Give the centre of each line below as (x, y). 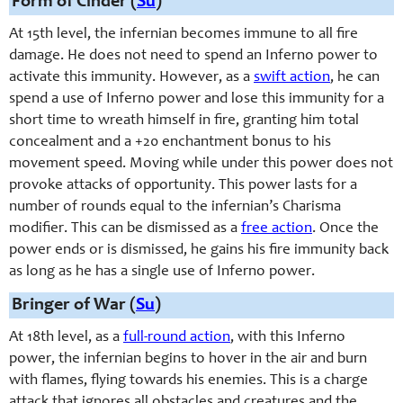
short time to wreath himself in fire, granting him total (184, 121)
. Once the (345, 229)
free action (277, 229)
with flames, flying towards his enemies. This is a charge (188, 381)
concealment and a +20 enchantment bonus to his (170, 143)
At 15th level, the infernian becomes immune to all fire (184, 35)
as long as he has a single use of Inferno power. (162, 272)
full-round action (177, 338)
